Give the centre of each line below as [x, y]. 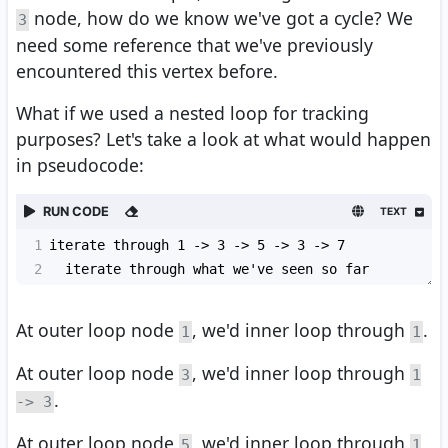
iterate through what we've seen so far [209, 269]
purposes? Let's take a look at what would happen [223, 139]
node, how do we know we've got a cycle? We [221, 18]
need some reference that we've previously [194, 45]
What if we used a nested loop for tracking [192, 113]
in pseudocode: [80, 165]
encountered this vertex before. [147, 71]
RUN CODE [76, 211]
